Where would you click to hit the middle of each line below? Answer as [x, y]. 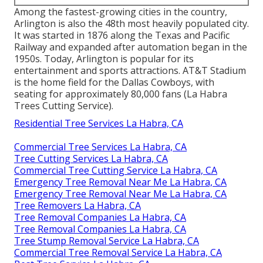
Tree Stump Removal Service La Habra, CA [107, 241]
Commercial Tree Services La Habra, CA [100, 147]
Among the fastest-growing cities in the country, [121, 12]
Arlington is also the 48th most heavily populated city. [131, 24]
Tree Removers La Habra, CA [77, 206]
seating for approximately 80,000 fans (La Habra [121, 94]
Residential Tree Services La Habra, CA [99, 124]
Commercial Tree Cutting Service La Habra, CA [116, 171]
